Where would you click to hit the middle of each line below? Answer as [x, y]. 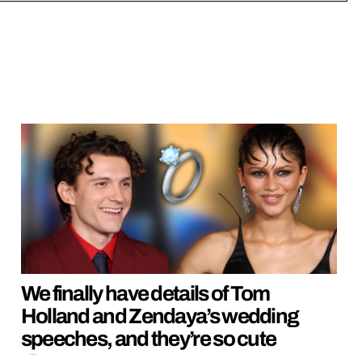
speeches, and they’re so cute [148, 338]
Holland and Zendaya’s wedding [160, 316]
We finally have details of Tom [145, 293]
